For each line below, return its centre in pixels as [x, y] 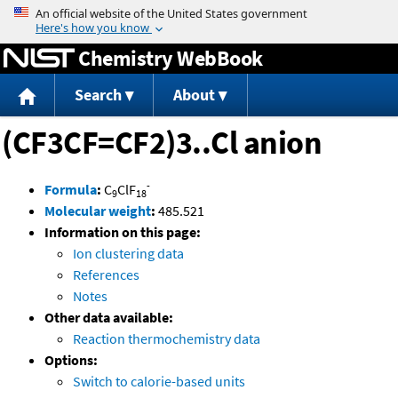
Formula [71, 190]
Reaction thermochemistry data [167, 339]
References [106, 275]
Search [98, 95]
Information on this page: [123, 232]
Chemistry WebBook [171, 58]
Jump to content [199, 12]
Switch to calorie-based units [159, 382]
